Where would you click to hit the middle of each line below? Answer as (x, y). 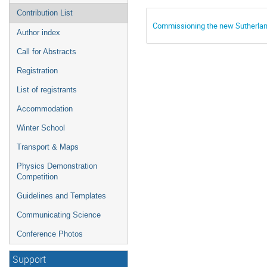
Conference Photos (50, 234)
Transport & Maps (48, 147)
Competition (37, 177)
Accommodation (45, 109)
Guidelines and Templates (61, 196)
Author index (38, 32)
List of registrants (47, 90)
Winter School (41, 128)
